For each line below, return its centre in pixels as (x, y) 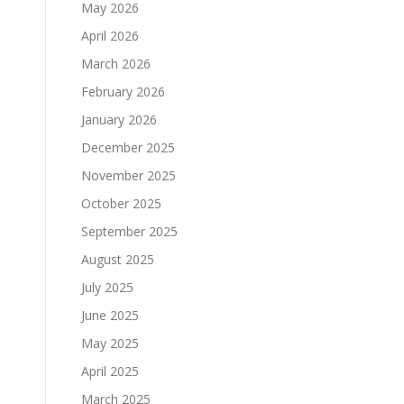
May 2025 (110, 343)
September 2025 (129, 231)
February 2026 (123, 92)
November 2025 (129, 175)
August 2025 (118, 259)
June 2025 (110, 315)
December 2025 (128, 147)
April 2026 (110, 36)
